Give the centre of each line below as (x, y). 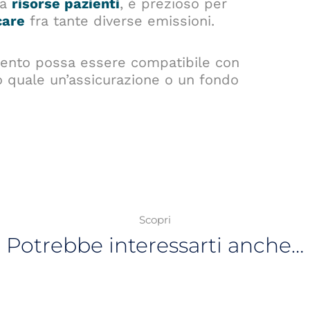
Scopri (155, 220)
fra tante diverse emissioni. (120, 21)
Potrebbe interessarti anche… (155, 246)
